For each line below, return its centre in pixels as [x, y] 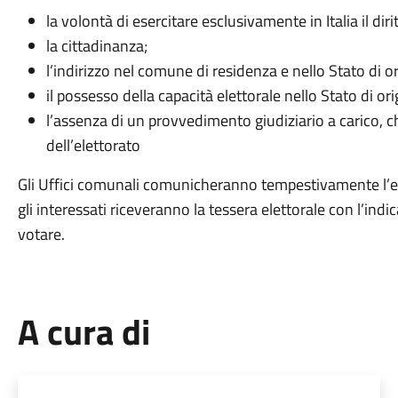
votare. [41, 234]
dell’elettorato [93, 145]
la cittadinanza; [96, 46]
